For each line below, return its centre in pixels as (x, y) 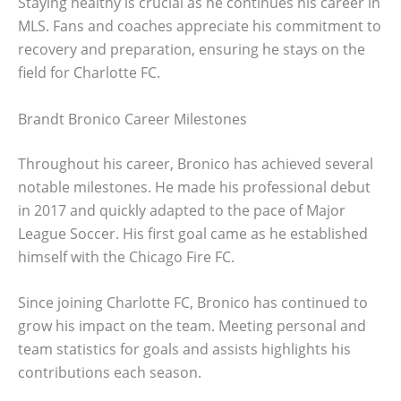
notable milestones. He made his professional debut (194, 187)
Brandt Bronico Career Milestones (132, 119)
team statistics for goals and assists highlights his (184, 350)
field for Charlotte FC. (89, 73)
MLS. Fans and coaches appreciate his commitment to (200, 26)
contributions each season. (110, 373)
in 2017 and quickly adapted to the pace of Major (182, 210)
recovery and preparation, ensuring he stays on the (192, 50)
